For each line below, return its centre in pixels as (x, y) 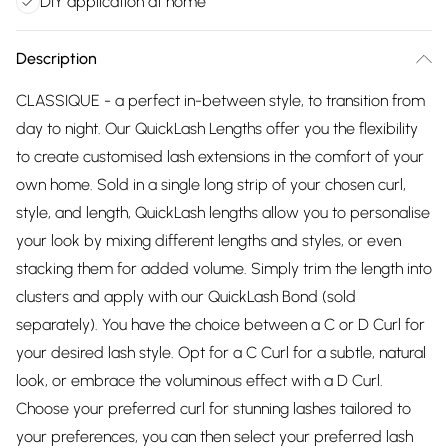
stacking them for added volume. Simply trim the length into (224, 268)
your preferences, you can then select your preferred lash (214, 436)
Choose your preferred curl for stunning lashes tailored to (213, 408)
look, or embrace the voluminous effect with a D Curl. (199, 380)
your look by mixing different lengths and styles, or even (208, 240)
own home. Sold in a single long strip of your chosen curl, (211, 184)
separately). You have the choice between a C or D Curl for (220, 324)
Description (56, 58)
